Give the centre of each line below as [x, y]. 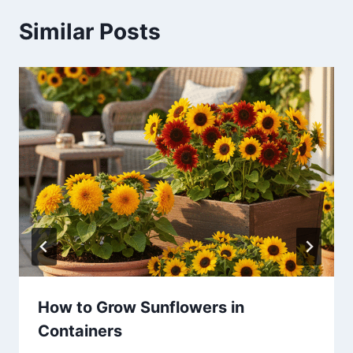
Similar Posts [90, 31]
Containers [80, 331]
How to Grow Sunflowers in [141, 308]
